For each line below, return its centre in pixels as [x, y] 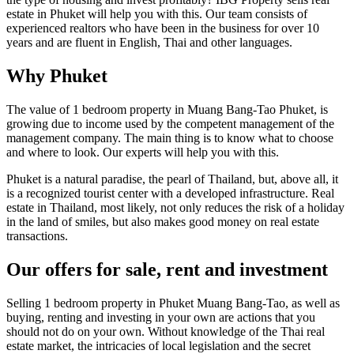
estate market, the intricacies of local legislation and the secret [158, 345]
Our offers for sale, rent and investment [167, 269]
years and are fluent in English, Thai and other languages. [149, 42]
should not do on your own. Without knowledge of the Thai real [166, 331]
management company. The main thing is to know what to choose [170, 137]
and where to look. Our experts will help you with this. [143, 152]
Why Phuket [57, 75]
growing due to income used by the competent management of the [170, 123]
